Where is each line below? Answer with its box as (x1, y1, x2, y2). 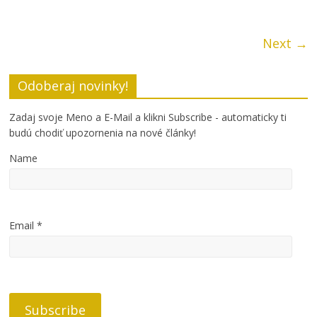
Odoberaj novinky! (18, 77, 129, 95)
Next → (262, 35, 308, 52)
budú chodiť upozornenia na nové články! (9, 126, 197, 140)
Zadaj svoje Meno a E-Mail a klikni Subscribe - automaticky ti (9, 110, 287, 125)
